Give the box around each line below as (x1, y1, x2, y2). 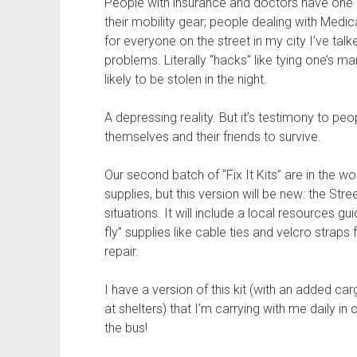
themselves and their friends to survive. (104, 129, 321, 144)
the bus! (104, 320, 147, 335)
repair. (104, 244, 139, 259)
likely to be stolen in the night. (104, 72, 267, 87)
